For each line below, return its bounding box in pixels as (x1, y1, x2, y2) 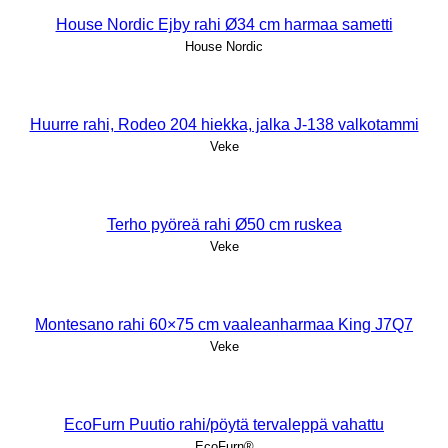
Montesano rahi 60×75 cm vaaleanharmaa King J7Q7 (35, 315, 413, 333)
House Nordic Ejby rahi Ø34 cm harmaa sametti (55, 15, 393, 33)
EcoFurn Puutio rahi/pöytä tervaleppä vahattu (64, 415, 384, 433)
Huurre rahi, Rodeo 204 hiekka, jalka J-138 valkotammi (29, 115, 419, 133)
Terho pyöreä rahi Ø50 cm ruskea (106, 215, 342, 233)
